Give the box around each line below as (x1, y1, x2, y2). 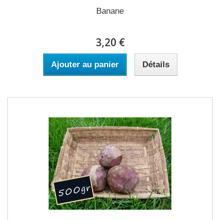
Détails (142, 59, 169, 69)
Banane (96, 6, 124, 16)
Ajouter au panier (51, 59, 119, 69)
